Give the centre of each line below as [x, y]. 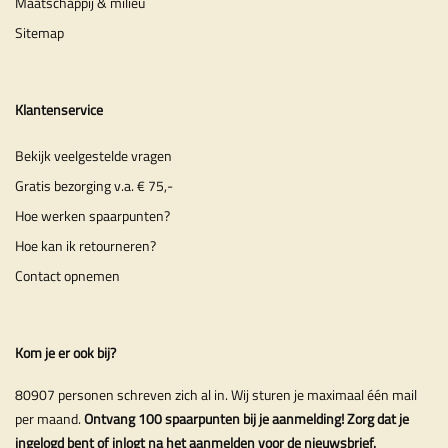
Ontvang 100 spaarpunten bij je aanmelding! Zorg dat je [246, 418]
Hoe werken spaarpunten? [92, 215]
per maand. [49, 418]
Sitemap [39, 33]
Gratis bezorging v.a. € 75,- [94, 185]
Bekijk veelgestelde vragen [93, 155]
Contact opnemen [67, 275]
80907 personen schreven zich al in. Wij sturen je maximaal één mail [216, 394]
